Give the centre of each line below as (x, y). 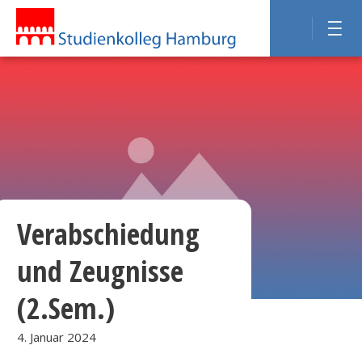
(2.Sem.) (66, 308)
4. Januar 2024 (57, 337)
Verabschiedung (109, 234)
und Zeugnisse (101, 271)
